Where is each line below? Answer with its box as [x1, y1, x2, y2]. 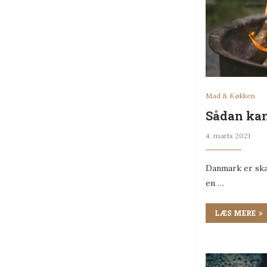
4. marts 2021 [206, 131, 250, 141]
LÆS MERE [215, 208, 256, 218]
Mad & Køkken [206, 91, 255, 101]
